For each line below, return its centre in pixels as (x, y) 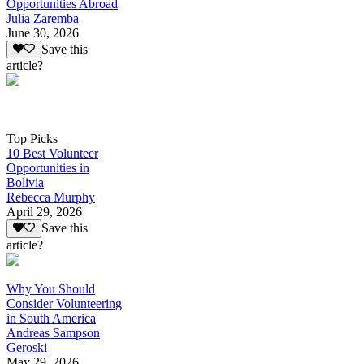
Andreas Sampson (53, 332)
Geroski (27, 347)
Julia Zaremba (43, 19)
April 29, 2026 (44, 212)
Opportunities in (48, 168)
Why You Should (51, 288)
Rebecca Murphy (51, 197)
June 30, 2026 (43, 33)
